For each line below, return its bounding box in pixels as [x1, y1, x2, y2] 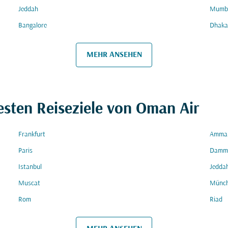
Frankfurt [18, 131, 45, 138]
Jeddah [18, 6, 38, 13]
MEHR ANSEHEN [86, 50, 142, 59]
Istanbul [18, 163, 42, 171]
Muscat [18, 180, 40, 187]
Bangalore [18, 22, 47, 30]
